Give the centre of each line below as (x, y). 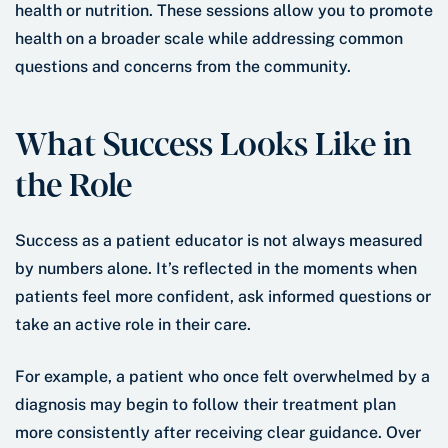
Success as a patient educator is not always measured (219, 241)
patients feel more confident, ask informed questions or (223, 297)
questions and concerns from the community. (183, 67)
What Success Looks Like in (213, 141)
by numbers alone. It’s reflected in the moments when (216, 269)
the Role (73, 182)
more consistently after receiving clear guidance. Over (218, 433)
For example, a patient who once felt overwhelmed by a (222, 377)
